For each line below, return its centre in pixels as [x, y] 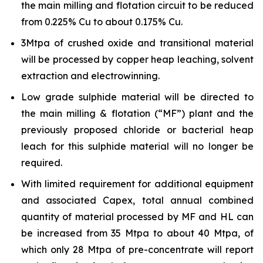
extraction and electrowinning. [90, 76]
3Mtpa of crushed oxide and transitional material [137, 43]
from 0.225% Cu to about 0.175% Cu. [102, 22]
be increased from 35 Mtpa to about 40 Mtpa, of [137, 233]
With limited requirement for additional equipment [137, 184]
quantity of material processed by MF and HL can [137, 217]
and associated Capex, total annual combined [137, 200]
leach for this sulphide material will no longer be [137, 146]
